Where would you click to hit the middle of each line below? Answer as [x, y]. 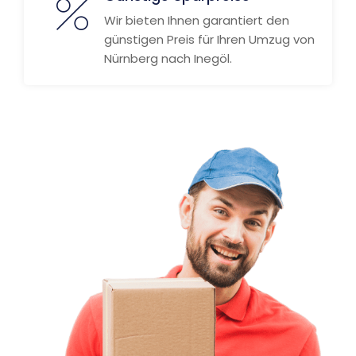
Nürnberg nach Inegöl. [168, 58]
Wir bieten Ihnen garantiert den [197, 20]
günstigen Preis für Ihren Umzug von [209, 39]
